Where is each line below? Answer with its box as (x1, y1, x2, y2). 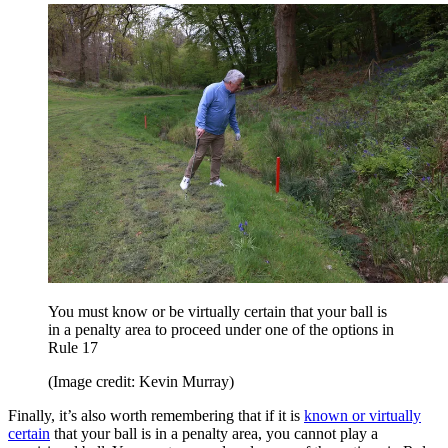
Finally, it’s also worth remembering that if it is (8, 406, 304, 424)
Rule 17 (48, 338, 98, 356)
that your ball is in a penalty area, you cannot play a (50, 424, 378, 442)
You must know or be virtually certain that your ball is (48, 302, 387, 320)
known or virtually (304, 406, 421, 424)
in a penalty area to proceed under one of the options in (48, 320, 394, 338)
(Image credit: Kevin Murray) (48, 372, 234, 390)
